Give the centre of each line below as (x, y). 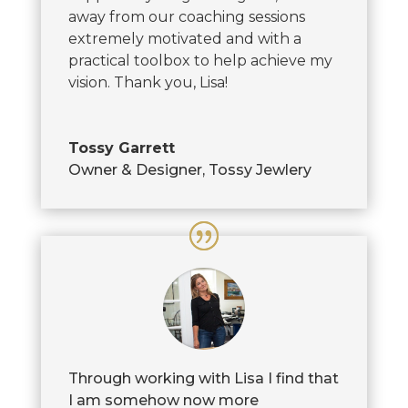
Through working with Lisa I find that (203, 379)
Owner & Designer (135, 169)
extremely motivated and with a (184, 38)
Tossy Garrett (121, 148)
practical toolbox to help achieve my (200, 60)
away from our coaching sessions (186, 16)
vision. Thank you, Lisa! (148, 82)
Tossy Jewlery (260, 169)
